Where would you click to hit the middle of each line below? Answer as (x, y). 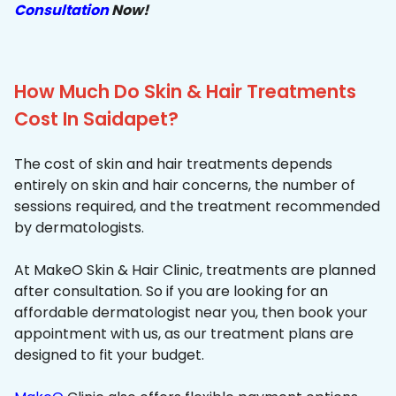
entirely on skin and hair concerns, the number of (185, 186)
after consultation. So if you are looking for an (171, 292)
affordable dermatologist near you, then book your (191, 313)
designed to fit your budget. (109, 355)
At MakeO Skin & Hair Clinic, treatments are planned (195, 270)
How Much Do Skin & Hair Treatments (185, 92)
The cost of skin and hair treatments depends (173, 164)
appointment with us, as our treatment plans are (184, 334)
